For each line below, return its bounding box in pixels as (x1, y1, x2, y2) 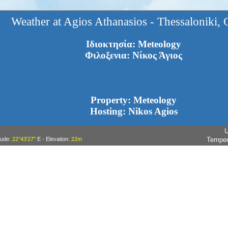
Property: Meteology (91, 95, 177, 106)
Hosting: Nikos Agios (90, 106, 178, 117)
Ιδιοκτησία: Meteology (86, 39, 181, 50)
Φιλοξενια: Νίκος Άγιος (85, 50, 182, 61)
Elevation (45, 136, 68, 142)
